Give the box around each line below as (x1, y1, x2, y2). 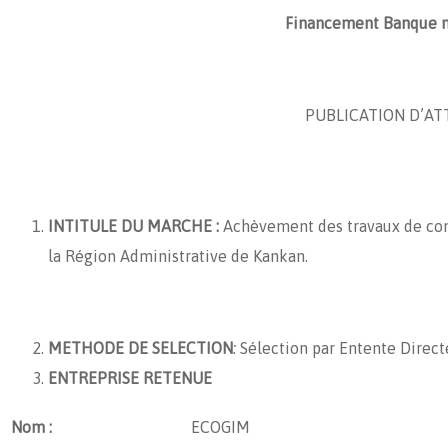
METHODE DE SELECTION (48, 338, 233, 357)
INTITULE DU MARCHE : (48, 216, 219, 235)
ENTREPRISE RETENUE (48, 368, 212, 387)
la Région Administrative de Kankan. (48, 246, 308, 265)
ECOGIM (191, 417, 250, 436)
